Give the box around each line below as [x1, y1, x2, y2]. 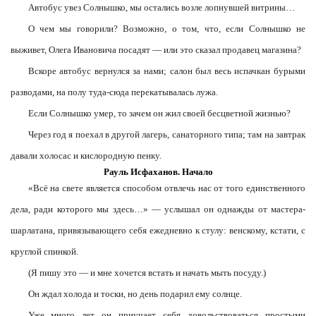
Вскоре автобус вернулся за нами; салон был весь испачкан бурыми [28, 66, 305, 76]
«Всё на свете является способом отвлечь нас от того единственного [28, 183, 305, 193]
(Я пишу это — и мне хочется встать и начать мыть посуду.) [28, 267, 266, 278]
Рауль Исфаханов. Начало [103, 166, 213, 177]
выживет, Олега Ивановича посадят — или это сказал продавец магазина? [11, 44, 301, 55]
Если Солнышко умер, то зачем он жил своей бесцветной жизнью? [28, 108, 291, 119]
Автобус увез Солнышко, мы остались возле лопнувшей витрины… [28, 2, 295, 13]
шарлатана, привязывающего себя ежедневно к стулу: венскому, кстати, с [11, 225, 305, 236]
